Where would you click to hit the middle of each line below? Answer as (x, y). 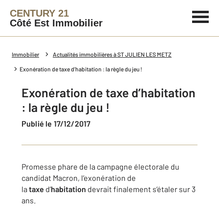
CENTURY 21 (39, 13)
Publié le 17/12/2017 (59, 123)
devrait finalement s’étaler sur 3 (141, 189)
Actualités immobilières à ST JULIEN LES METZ (112, 54)
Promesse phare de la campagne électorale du (100, 166)
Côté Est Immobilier (56, 23)
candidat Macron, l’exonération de (79, 178)
